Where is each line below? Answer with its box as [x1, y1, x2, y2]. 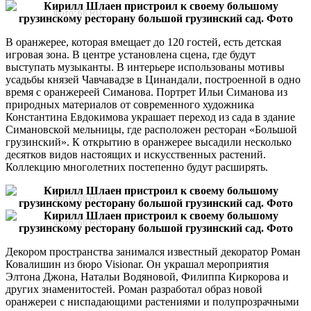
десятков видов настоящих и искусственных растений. [6, 148, 266, 160]
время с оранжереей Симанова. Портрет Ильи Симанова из [6, 85, 287, 98]
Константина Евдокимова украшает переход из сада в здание [6, 110, 295, 123]
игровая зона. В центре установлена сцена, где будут [6, 48, 255, 60]
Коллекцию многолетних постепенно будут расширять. [6, 160, 268, 173]
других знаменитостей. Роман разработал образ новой [6, 283, 262, 295]
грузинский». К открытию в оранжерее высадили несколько [6, 135, 292, 148]
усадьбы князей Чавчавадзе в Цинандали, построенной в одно [6, 73, 301, 85]
